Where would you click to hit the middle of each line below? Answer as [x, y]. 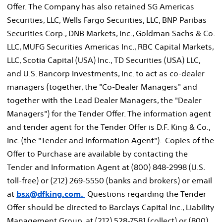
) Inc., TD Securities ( [130, 60]
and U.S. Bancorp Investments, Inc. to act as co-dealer [106, 73]
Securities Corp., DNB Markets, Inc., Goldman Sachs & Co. [111, 33]
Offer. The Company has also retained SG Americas [101, 6]
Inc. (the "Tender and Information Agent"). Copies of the [111, 140]
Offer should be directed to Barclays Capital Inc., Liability [111, 207]
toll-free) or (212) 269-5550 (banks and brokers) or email [110, 180]
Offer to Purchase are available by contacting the [97, 153]
